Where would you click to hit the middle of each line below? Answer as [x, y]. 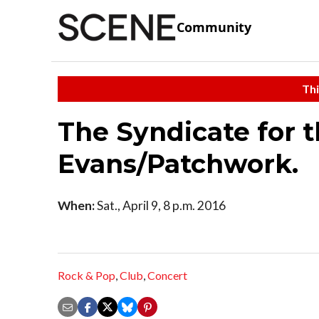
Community [214, 27]
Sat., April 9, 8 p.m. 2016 [160, 205]
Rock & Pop [87, 276]
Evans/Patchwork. [178, 163]
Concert [167, 276]
